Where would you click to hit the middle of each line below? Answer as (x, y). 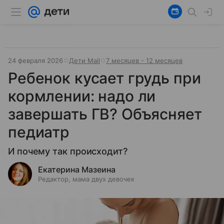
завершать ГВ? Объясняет (105, 114)
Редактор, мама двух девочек (86, 179)
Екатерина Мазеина (77, 169)
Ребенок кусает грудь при (104, 78)
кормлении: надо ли (82, 96)
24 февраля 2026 (35, 60)
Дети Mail (84, 60)
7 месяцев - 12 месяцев (144, 60)
